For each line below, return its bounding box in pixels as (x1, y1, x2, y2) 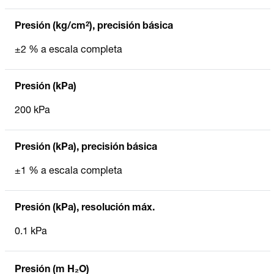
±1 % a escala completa (15, 166, 122, 177)
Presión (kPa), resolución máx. (15, 203, 155, 213)
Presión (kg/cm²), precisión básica (15, 21, 173, 32)
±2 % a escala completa (15, 45, 122, 56)
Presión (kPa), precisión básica (15, 143, 157, 153)
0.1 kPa (15, 227, 47, 237)
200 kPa (15, 106, 50, 116)
